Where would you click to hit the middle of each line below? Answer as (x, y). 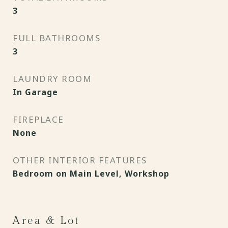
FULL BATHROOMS (56, 38)
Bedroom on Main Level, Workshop (91, 174)
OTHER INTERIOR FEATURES (80, 160)
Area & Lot (46, 221)
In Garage (35, 92)
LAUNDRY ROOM (52, 79)
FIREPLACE (38, 119)
